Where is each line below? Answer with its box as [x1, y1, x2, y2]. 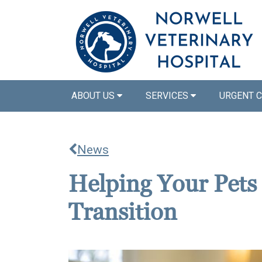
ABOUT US [71, 90, 117, 101]
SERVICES [146, 90, 191, 101]
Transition [68, 198, 177, 227]
